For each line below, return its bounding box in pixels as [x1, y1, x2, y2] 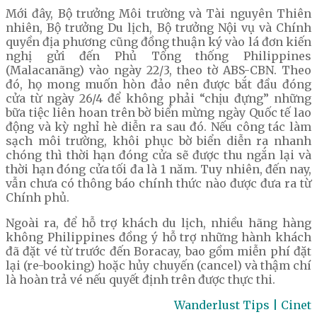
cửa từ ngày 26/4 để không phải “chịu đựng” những [6, 91, 311, 106]
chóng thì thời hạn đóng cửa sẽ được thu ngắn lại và [6, 148, 311, 163]
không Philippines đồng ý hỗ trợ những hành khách [6, 230, 311, 245]
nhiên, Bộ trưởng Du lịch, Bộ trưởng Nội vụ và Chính [6, 21, 311, 35]
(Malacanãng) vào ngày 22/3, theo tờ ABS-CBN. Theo [6, 63, 311, 78]
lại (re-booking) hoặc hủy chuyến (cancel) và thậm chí [6, 258, 311, 273]
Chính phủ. [6, 190, 69, 205]
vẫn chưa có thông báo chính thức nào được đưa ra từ [6, 176, 311, 191]
